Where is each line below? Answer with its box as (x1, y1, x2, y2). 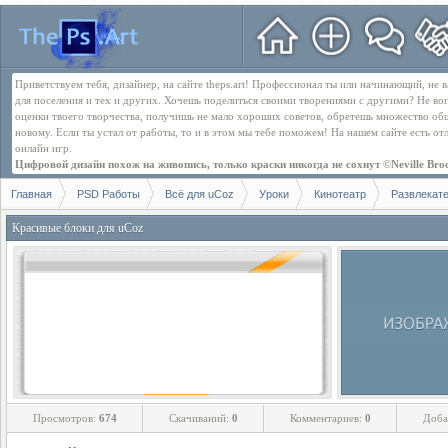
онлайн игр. (15, 142, 72, 154)
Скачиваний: (169, 412, 232, 424)
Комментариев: (290, 412, 365, 424)
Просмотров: (33, 412, 99, 424)
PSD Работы (77, 188, 140, 200)
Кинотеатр (314, 188, 366, 200)
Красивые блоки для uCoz (12, 221, 143, 235)
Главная (11, 188, 52, 200)
